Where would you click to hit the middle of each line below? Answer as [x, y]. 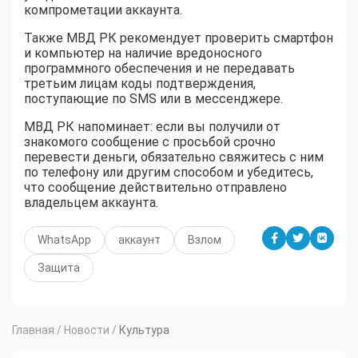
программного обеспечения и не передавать [159, 69]
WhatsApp [64, 240]
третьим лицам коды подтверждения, [140, 84]
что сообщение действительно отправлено [155, 188]
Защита [59, 268]
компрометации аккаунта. [103, 10]
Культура [144, 330]
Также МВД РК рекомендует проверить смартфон [179, 38]
